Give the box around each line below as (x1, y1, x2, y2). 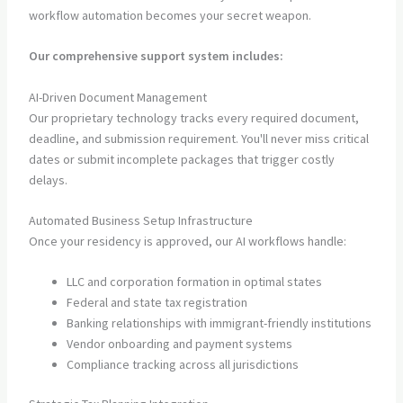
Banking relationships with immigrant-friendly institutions (66, 315, 372, 332)
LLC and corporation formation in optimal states (66, 273, 322, 291)
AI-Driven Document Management (28, 88, 207, 105)
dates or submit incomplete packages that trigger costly (28, 150, 335, 167)
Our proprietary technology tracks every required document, (28, 109, 359, 126)
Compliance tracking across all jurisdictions (66, 356, 299, 373)
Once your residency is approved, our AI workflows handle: (28, 233, 346, 250)
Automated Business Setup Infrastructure (28, 212, 253, 229)
